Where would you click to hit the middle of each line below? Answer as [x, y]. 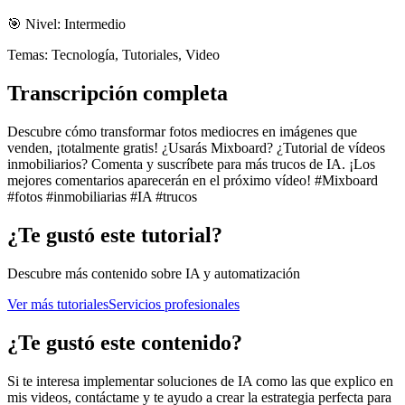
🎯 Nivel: [34, 24]
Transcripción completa [118, 93]
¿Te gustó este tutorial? [115, 235]
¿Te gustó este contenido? [125, 342]
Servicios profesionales [174, 304]
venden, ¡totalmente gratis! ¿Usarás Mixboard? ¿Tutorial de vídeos [196, 147]
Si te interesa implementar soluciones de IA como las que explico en [200, 381]
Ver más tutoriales [58, 304]
